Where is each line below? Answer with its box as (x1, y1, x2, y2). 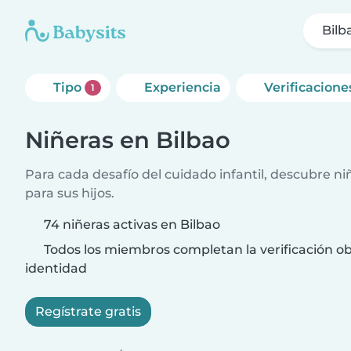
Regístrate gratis (35, 304, 141, 319)
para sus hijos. (25, 186, 114, 201)
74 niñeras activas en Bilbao (44, 217, 220, 232)
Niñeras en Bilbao (25, 126, 230, 154)
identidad (25, 261, 87, 276)
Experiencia (143, 80, 221, 95)
